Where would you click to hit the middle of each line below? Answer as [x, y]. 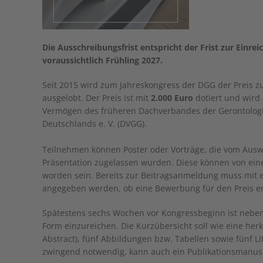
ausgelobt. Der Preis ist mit [97, 98]
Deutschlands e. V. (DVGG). [95, 124]
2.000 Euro [172, 98]
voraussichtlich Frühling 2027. [102, 60]
